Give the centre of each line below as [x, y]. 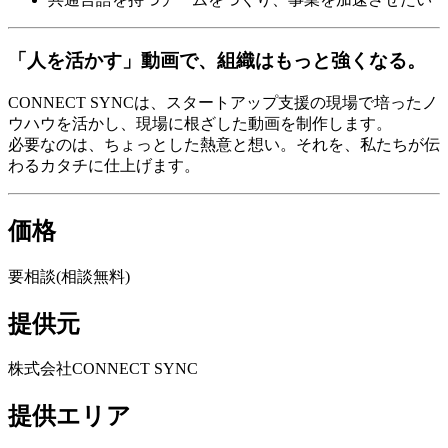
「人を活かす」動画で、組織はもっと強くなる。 [217, 61]
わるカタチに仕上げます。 [104, 165]
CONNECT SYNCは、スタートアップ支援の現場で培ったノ [223, 102]
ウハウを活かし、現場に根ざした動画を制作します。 [200, 123]
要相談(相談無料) [69, 276]
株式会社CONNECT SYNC [103, 369]
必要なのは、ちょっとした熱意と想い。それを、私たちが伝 [224, 144]
